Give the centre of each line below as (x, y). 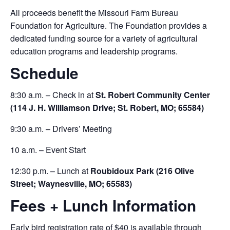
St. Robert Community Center (153, 95)
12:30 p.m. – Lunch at (50, 171)
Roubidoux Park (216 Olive (142, 171)
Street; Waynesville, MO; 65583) (71, 184)
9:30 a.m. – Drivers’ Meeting (61, 129)
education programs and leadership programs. (94, 51)
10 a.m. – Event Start (48, 150)
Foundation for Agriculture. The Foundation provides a (109, 25)
